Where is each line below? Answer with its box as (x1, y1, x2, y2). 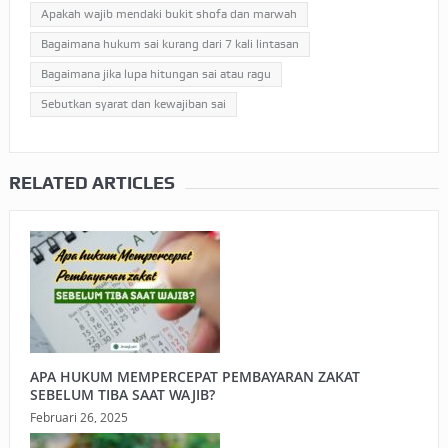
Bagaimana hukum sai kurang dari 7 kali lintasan (40, 37, 299, 52)
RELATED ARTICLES (8, 172, 175, 194)
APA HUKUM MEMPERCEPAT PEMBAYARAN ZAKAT (29, 367, 360, 387)
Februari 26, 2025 (29, 409, 128, 426)
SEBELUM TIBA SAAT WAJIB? (29, 385, 215, 405)
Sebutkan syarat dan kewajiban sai (40, 97, 226, 112)
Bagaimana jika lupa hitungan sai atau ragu (40, 67, 271, 82)
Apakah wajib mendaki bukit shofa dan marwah (40, 7, 297, 22)
